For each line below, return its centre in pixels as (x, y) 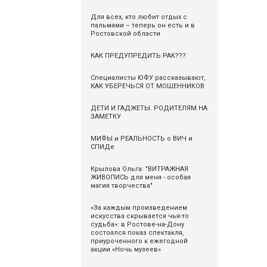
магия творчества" (121, 186)
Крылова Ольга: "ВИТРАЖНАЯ (139, 169)
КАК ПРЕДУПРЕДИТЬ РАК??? (138, 56)
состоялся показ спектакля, (137, 233)
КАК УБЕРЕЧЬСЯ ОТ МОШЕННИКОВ (147, 86)
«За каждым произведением (139, 208)
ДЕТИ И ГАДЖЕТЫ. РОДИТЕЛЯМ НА (149, 108)
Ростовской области (125, 34)
